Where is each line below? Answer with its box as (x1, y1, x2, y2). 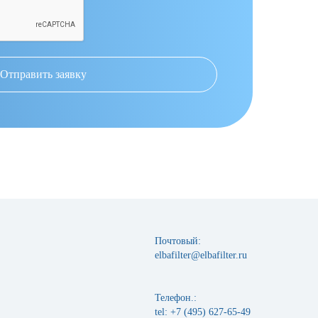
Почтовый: (155, 236, 201, 246)
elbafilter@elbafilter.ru (155, 250, 247, 261)
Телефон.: (155, 292, 197, 303)
